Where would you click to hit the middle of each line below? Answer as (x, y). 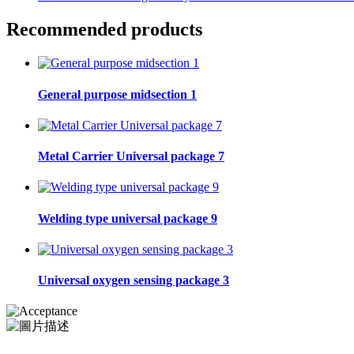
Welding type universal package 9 (128, 218)
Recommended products (104, 30)
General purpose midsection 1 (117, 94)
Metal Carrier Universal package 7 (131, 156)
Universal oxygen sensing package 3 (134, 281)
